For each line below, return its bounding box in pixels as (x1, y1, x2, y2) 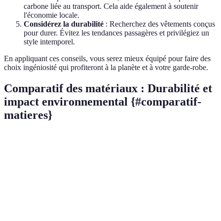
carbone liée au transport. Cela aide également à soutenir (24, 2, 198, 11)
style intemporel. (24, 37, 75, 46)
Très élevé (56, 198, 84, 206)
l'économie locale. (24, 11, 79, 20)
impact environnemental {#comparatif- (4, 95, 201, 109)
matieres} (4, 109, 52, 122)
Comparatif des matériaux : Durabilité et (4, 82, 212, 95)
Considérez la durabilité (24, 20, 104, 29)
